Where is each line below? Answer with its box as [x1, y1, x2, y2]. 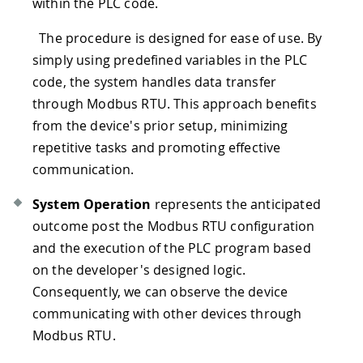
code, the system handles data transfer [32, 72, 277, 91]
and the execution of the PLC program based [32, 238, 311, 257]
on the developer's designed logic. [32, 260, 246, 279]
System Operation [32, 194, 152, 213]
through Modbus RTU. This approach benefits [32, 94, 317, 113]
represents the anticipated [151, 194, 321, 213]
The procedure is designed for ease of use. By [32, 28, 322, 47]
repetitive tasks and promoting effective [32, 138, 281, 156]
